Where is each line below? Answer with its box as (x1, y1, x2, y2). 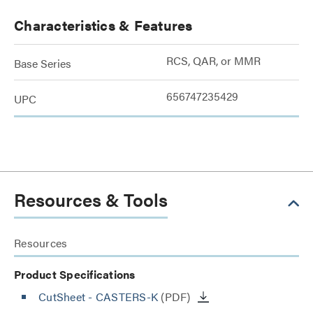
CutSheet (38, 289, 89, 305)
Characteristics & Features (14, 15, 193, 35)
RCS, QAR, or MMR (166, 52, 261, 68)
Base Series (14, 55, 71, 71)
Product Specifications (14, 266, 136, 282)
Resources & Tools (14, 187, 168, 212)
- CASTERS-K (88, 289, 158, 305)
